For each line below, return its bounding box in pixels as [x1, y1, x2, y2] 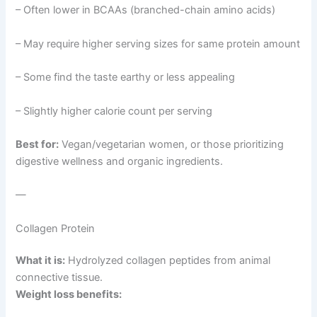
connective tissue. [16, 271, 103, 284]
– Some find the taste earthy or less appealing [16, 71, 236, 84]
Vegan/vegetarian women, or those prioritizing [59, 137, 284, 151]
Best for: [16, 137, 59, 151]
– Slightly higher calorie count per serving [16, 104, 213, 117]
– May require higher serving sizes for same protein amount [16, 37, 301, 50]
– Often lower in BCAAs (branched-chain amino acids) [16, 4, 276, 17]
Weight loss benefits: [16, 288, 122, 301]
